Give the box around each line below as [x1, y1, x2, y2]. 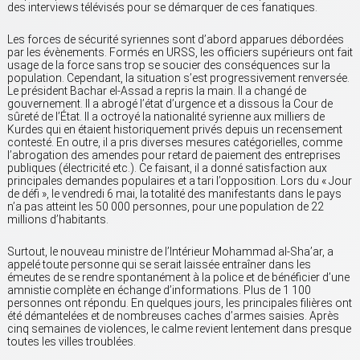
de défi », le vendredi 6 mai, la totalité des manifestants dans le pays [7, 187, 342, 201]
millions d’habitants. [7, 213, 108, 227]
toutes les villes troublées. [7, 335, 136, 349]
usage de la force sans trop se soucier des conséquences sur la [7, 59, 330, 72]
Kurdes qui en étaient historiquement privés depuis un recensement [7, 123, 342, 137]
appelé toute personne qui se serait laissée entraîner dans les [7, 258, 311, 272]
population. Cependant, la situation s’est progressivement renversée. [7, 72, 350, 85]
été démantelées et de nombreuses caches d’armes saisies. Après [7, 309, 339, 323]
